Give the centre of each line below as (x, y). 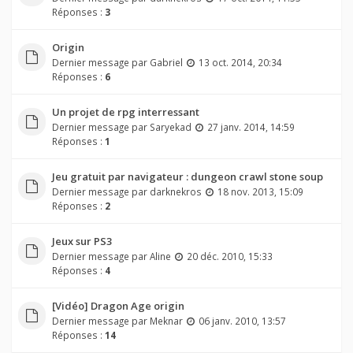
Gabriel (166, 63)
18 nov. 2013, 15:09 (260, 192)
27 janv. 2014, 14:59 (251, 127)
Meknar (166, 321)
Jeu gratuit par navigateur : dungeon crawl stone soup (187, 177)
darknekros (175, 192)
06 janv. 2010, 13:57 (242, 321)
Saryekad (170, 127)
